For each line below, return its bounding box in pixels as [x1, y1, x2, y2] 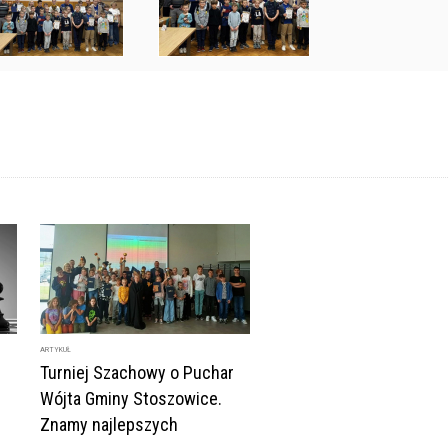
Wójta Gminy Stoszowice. [40, 388, 222, 409]
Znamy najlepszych [40, 414, 178, 435]
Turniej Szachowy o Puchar [40, 362, 234, 383]
